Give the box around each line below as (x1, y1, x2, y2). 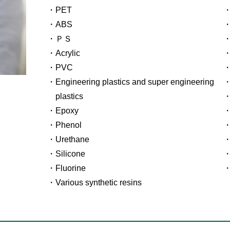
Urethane (55, 135, 89, 144)
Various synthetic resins (55, 178, 142, 187)
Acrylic (55, 48, 80, 57)
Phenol (55, 120, 82, 129)
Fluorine (55, 163, 86, 172)
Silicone (55, 149, 85, 158)
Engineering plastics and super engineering (55, 77, 214, 86)
